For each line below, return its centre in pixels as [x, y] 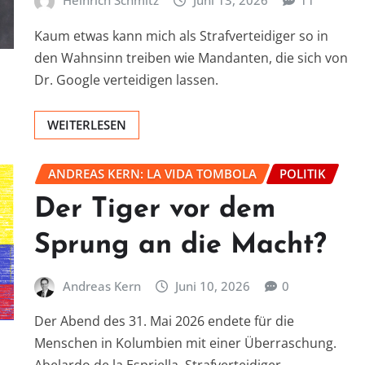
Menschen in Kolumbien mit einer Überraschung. [185, 343]
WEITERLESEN [87, 125]
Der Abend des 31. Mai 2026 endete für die [164, 321]
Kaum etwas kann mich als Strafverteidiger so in [181, 36]
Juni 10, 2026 [213, 286]
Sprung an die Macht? [180, 245]
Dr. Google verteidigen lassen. [126, 80]
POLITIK [303, 174]
